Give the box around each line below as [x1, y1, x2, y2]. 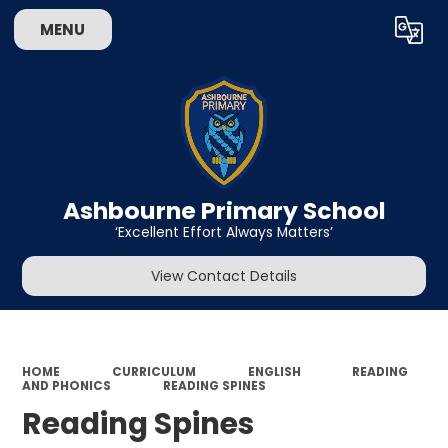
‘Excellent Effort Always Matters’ [115, 223, 333, 243]
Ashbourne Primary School [62, 193, 386, 227]
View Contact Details [151, 266, 297, 287]
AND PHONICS [22, 377, 112, 394]
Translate [337, 24, 402, 44]
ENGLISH [247, 363, 301, 380]
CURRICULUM [111, 363, 196, 380]
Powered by [215, 24, 301, 44]
